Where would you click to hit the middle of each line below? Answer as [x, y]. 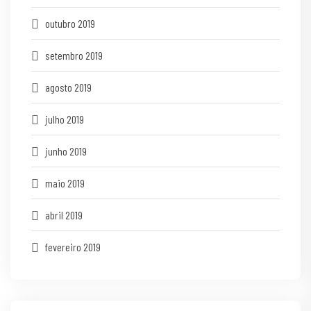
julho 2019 [65, 119]
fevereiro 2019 [73, 247]
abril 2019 [64, 215]
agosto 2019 [68, 87]
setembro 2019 [74, 56]
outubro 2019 [70, 24]
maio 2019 [65, 183]
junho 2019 [66, 151]
